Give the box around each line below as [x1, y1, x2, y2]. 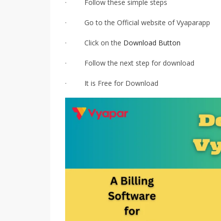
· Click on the [65, 37, 123, 47]
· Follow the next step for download [65, 58, 194, 68]
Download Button [123, 37, 181, 47]
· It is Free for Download [65, 78, 158, 88]
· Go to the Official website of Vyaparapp [65, 17, 210, 27]
